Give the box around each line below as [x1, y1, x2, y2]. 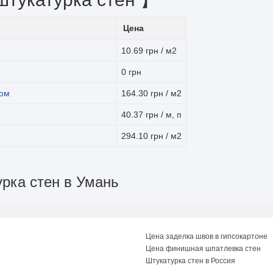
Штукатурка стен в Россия [146, 257, 235, 265]
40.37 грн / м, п [121, 110, 182, 119]
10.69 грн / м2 [121, 46, 177, 55]
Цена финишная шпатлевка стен [146, 244, 261, 253]
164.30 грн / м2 [121, 88, 182, 98]
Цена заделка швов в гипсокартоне [146, 232, 268, 241]
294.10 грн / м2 [121, 131, 182, 141]
